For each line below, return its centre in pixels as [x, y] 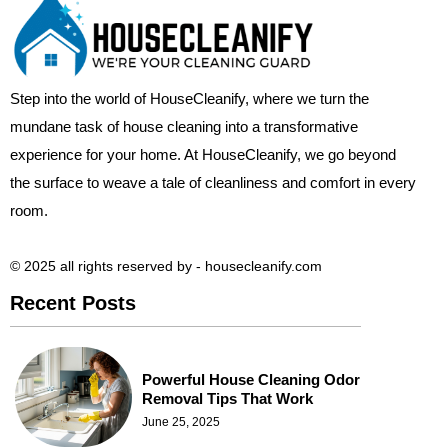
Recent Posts [73, 303]
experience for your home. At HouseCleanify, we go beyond [203, 154]
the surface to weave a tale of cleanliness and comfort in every [213, 182]
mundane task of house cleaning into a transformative [184, 126]
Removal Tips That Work [227, 399]
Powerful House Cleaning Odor [251, 380]
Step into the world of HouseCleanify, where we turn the [189, 98]
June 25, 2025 [181, 422]
